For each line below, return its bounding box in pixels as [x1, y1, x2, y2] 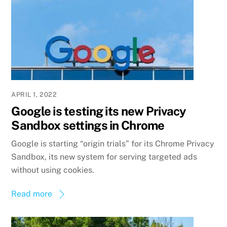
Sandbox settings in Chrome [11, 118, 165, 133]
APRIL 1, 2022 [11, 91, 57, 99]
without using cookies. [11, 165, 95, 175]
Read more [11, 188, 53, 199]
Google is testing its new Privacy [11, 104, 186, 119]
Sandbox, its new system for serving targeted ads [11, 152, 198, 162]
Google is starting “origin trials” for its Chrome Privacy [11, 138, 215, 148]
